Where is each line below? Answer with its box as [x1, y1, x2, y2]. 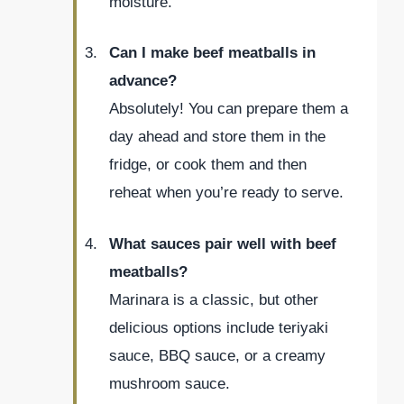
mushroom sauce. [109, 374, 230, 392]
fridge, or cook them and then [109, 156, 307, 174]
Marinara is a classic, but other [109, 290, 318, 308]
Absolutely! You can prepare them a [109, 100, 348, 118]
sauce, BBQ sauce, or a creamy [109, 346, 326, 364]
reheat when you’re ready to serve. [109, 184, 344, 202]
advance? [109, 72, 177, 90]
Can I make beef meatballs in [109, 44, 316, 62]
